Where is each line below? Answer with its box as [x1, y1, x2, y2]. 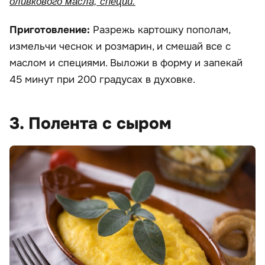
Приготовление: [9, 23, 93, 36]
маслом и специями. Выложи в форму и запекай [9, 56, 243, 69]
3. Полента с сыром [9, 112, 172, 134]
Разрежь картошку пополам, [93, 23, 230, 36]
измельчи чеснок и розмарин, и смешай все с [9, 40, 231, 53]
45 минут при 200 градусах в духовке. [9, 73, 195, 86]
